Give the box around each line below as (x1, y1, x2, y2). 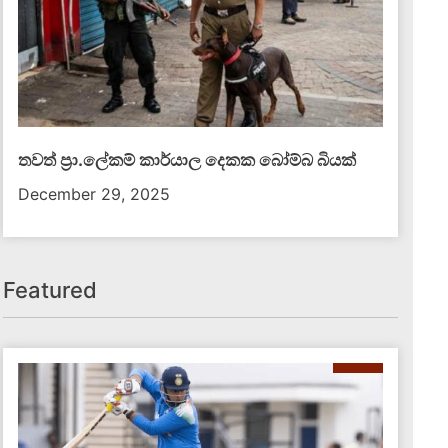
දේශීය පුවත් (256, 187, 338, 208)
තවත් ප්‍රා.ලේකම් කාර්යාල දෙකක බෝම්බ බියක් (18, 150, 357, 170)
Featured (3, 277, 98, 303)
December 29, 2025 (18, 184, 171, 204)
